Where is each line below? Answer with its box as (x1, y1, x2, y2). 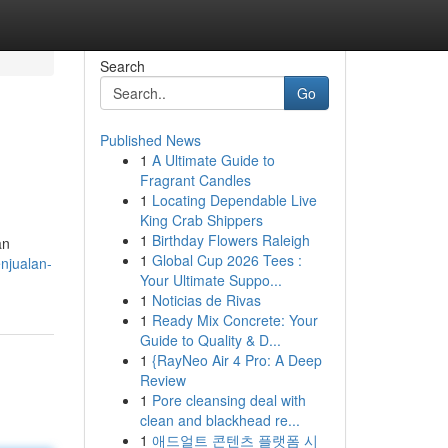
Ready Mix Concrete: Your (151, 310, 318, 330)
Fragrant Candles (139, 170, 251, 190)
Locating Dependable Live (151, 190, 317, 210)
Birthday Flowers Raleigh (151, 230, 310, 250)
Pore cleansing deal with (151, 390, 306, 410)
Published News (99, 130, 201, 150)
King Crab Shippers (139, 210, 263, 230)
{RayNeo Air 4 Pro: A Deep (151, 350, 322, 370)
